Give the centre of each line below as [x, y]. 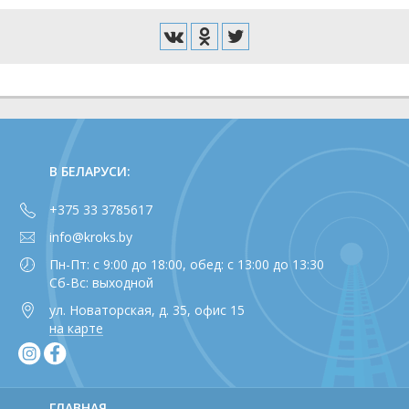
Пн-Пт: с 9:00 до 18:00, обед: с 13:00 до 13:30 [187, 264]
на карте [76, 328]
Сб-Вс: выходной [101, 283]
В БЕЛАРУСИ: [90, 171]
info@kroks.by [91, 237]
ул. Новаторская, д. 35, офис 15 [147, 310]
